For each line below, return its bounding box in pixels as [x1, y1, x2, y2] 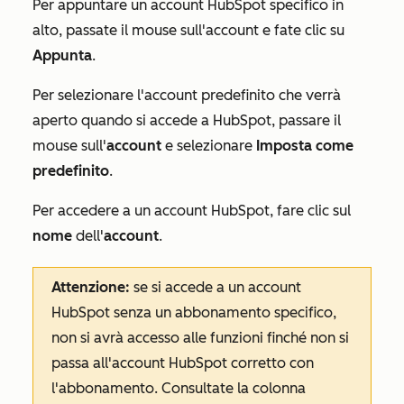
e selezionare [161, 136, 256, 154]
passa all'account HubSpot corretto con [51, 353, 314, 372]
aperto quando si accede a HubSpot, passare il [32, 111, 341, 129]
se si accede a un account [130, 278, 301, 296]
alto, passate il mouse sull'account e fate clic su [32, 21, 344, 39]
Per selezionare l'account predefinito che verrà [32, 86, 341, 104]
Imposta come [256, 136, 353, 154]
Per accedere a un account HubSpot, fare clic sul [32, 201, 351, 219]
